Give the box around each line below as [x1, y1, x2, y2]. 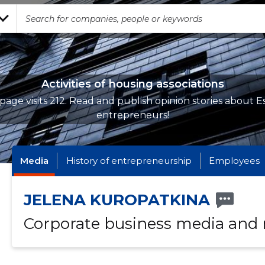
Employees [209, 155, 260, 166]
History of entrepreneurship [66, 155, 192, 166]
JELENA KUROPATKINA [23, 190, 210, 209]
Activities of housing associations [41, 77, 224, 91]
